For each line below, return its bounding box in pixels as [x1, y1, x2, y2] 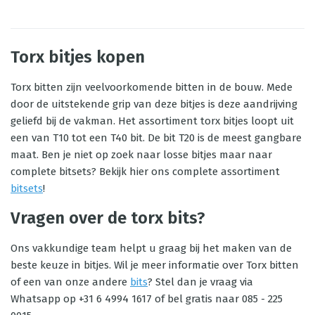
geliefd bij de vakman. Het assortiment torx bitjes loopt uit [11, 115, 294, 127]
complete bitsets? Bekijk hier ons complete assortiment [11, 165, 280, 178]
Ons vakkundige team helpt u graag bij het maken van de [11, 242, 292, 255]
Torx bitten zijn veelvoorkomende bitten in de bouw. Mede [11, 81, 292, 94]
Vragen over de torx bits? [11, 208, 205, 228]
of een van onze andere [11, 276, 130, 288]
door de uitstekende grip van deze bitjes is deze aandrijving [11, 98, 297, 110]
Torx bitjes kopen [11, 47, 145, 67]
